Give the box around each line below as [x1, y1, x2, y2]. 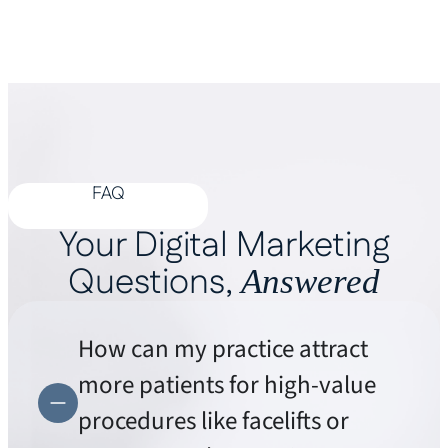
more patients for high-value [78, 367, 376, 403]
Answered [241, 262, 380, 301]
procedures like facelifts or [78, 403, 349, 439]
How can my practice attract [78, 331, 368, 367]
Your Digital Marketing [58, 221, 390, 271]
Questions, [68, 258, 241, 308]
